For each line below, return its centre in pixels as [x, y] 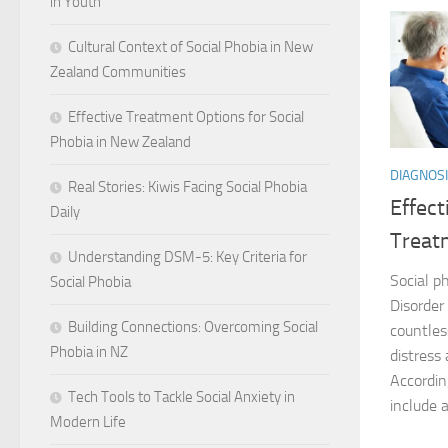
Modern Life [88, 421]
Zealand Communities [118, 71]
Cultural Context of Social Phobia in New [190, 46]
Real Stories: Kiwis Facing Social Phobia [187, 186]
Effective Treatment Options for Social [186, 116]
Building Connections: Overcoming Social [193, 326]
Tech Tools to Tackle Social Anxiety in [181, 396]
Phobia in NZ [89, 351]
